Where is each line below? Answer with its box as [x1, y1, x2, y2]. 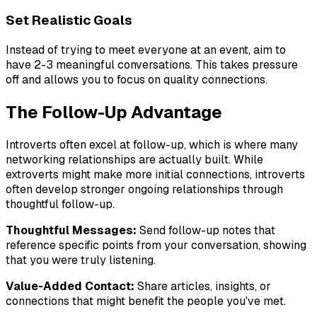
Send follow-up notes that [137, 222, 275, 238]
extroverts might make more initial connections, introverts [6, 166, 305, 182]
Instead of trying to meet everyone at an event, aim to [6, 42, 286, 57]
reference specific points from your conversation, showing [6, 237, 306, 253]
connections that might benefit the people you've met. [6, 293, 286, 309]
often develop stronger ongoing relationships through [6, 181, 283, 197]
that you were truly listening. [6, 252, 156, 267]
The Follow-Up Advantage [6, 100, 222, 123]
